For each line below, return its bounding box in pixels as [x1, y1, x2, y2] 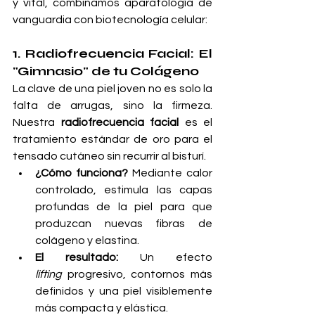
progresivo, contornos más [62, 269, 212, 281]
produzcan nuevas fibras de [35, 218, 212, 230]
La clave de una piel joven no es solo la [13, 83, 212, 95]
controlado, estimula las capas [35, 184, 212, 196]
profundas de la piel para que [35, 201, 212, 213]
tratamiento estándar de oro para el [13, 134, 212, 146]
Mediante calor [128, 167, 212, 179]
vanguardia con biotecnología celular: [13, 14, 207, 26]
